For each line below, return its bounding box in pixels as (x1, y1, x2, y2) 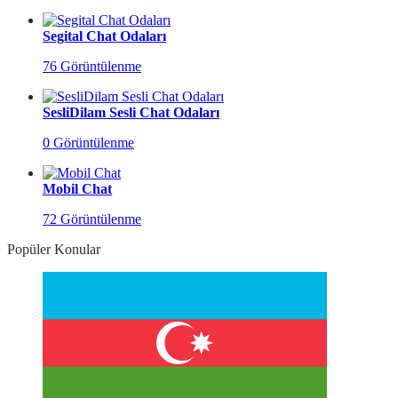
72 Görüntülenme (43, 211, 141, 227)
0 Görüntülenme (43, 135, 134, 151)
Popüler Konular (7, 242, 100, 258)
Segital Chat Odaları (43, 28, 166, 44)
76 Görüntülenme (43, 59, 141, 75)
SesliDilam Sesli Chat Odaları (43, 105, 219, 121)
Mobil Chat (43, 181, 112, 197)
